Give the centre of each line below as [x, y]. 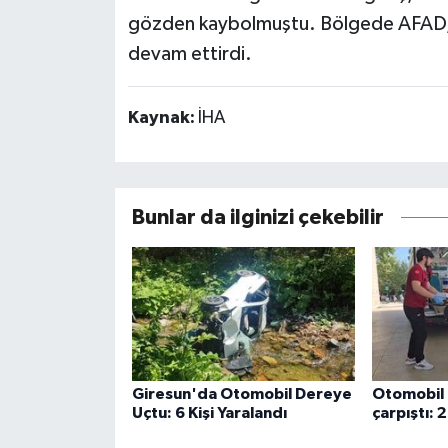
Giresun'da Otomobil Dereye [241, 393]
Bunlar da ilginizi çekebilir [257, 217]
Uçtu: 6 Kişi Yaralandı [209, 412]
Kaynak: [162, 118]
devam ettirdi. [189, 54]
